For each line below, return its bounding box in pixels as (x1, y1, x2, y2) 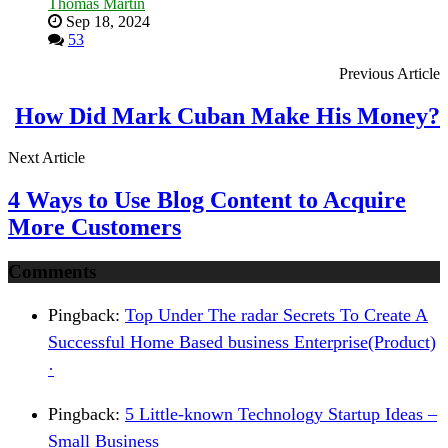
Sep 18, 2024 (62, 12, 150, 30)
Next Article (8, 149, 85, 167)
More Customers (8, 214, 181, 241)
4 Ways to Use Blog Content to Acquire (8, 187, 406, 214)
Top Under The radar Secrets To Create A (125, 304, 428, 325)
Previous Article (339, 64, 440, 82)
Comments (8, 261, 96, 283)
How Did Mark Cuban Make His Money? (15, 102, 440, 129)
